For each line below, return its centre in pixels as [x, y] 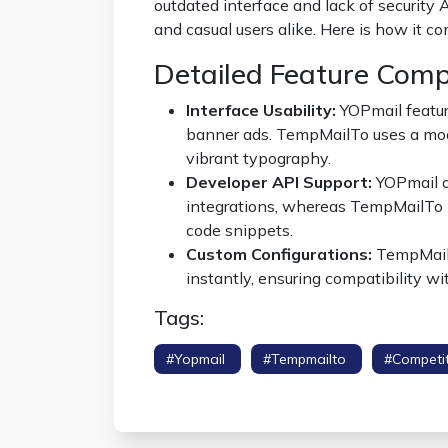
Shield [174, 383]
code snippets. [239, 230]
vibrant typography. [258, 158]
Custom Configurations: [279, 254]
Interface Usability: [261, 110]
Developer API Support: [279, 182]
